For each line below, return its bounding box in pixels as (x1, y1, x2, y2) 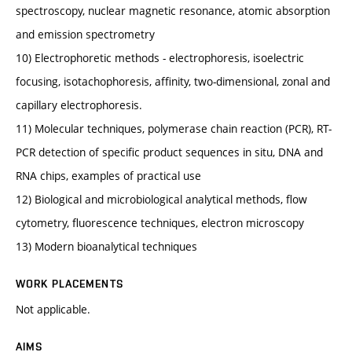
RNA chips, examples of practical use (16, 168, 201, 184)
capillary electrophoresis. (16, 97, 142, 113)
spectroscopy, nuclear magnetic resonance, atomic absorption (16, 3, 330, 19)
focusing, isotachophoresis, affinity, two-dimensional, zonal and (16, 74, 330, 90)
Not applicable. (16, 302, 90, 317)
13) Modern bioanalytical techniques (16, 239, 197, 255)
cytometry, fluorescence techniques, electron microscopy (16, 215, 304, 231)
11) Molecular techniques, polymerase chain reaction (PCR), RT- (16, 121, 332, 137)
